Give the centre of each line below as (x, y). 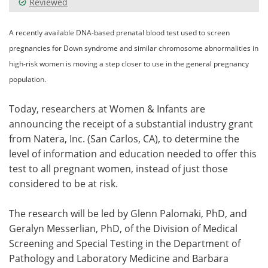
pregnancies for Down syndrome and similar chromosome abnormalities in (134, 48)
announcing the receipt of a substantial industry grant (131, 124)
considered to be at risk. (63, 183)
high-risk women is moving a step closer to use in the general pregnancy (129, 63)
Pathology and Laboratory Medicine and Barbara (119, 258)
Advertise (201, 23)
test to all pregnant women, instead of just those (118, 168)
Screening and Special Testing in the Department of (125, 243)
